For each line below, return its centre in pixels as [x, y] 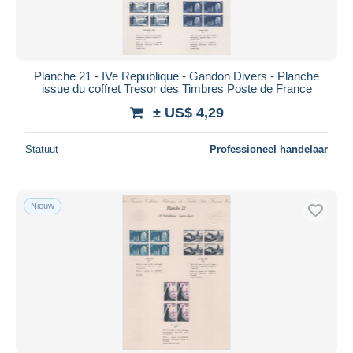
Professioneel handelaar [269, 149]
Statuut [42, 149]
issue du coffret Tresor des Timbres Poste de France [176, 88]
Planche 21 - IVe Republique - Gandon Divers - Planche [176, 76]
